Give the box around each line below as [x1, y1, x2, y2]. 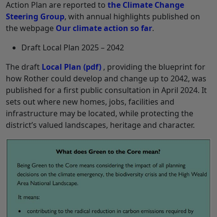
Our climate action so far [56, 22, 152, 33]
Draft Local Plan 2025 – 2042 [21, 42, 124, 53]
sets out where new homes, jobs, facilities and [6, 96, 174, 107]
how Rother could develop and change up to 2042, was [6, 73, 206, 84]
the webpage [6, 22, 56, 33]
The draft [6, 61, 42, 72]
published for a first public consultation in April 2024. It [6, 84, 207, 95]
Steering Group [6, 11, 64, 22]
